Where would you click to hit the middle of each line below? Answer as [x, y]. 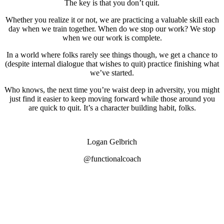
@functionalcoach [112, 158]
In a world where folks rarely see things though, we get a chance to [112, 54]
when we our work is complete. [112, 37]
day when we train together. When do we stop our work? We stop [112, 28]
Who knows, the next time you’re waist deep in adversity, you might [112, 89]
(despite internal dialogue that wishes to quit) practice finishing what [112, 63]
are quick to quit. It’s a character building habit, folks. [112, 107]
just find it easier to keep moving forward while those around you [112, 98]
